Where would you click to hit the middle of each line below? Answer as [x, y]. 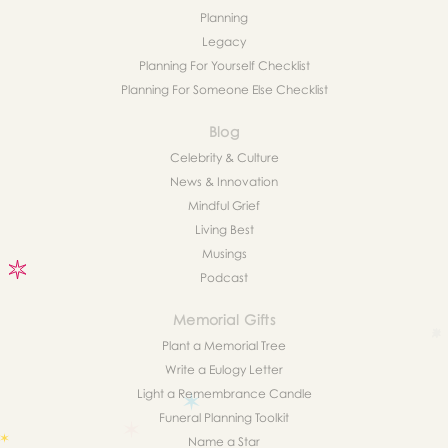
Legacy [224, 42]
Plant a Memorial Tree [224, 346]
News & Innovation [224, 182]
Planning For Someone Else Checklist [224, 90]
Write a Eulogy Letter [224, 370]
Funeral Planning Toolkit [224, 418]
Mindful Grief [224, 206]
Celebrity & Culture [224, 158]
